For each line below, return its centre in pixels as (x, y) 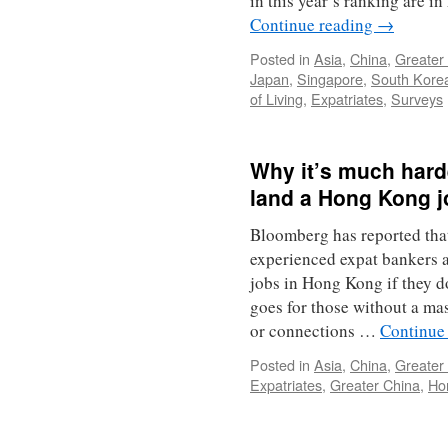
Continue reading (313, 24)
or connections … (315, 330)
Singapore (330, 78)
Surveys (417, 98)
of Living (276, 98)
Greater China (375, 384)
